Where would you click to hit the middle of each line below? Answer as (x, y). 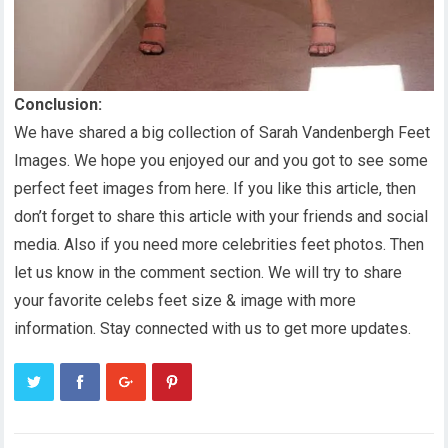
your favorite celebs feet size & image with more (185, 300)
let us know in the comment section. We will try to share (208, 272)
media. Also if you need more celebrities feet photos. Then (219, 244)
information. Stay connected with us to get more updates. (213, 328)
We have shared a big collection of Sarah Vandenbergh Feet (222, 132)
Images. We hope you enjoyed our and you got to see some (221, 160)
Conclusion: (58, 104)
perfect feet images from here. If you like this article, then (215, 188)
